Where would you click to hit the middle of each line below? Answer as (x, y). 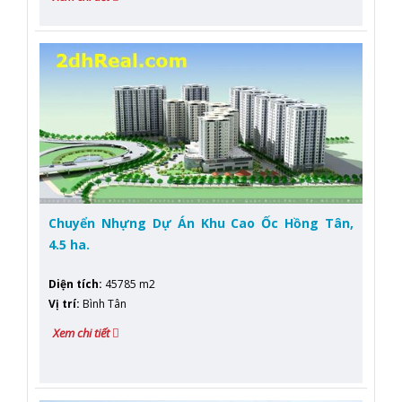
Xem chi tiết (83, 332)
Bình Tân (103, 303)
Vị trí (62, 303)
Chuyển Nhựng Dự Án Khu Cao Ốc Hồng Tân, (201, 223)
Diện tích (74, 284)
